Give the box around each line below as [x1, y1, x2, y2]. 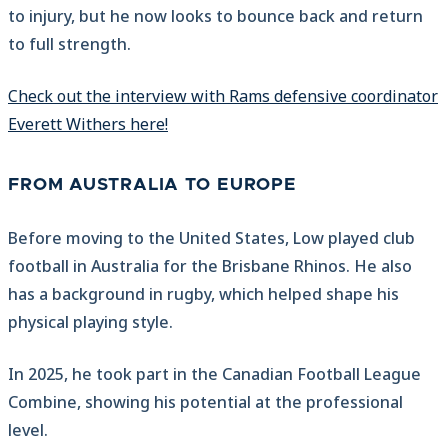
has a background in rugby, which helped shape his [8, 283, 399, 306]
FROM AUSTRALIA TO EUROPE [8, 176, 298, 195]
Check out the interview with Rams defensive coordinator [8, 85, 438, 108]
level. [8, 419, 48, 442]
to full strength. [8, 33, 131, 56]
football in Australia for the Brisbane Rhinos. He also [8, 255, 412, 278]
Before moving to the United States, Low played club [8, 227, 415, 250]
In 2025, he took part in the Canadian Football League [8, 363, 421, 386]
